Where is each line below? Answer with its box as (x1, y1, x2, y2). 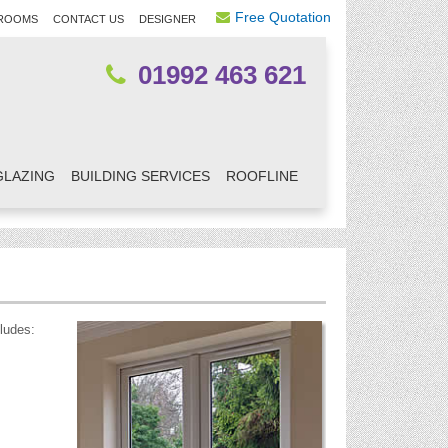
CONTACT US (53, 13, 124, 25)
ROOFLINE (226, 168, 298, 184)
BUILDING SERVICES (71, 168, 210, 184)
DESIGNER (139, 13, 196, 25)
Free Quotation (235, 9, 331, 25)
